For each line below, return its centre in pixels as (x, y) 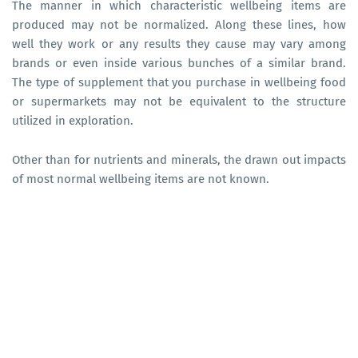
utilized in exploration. (74, 120)
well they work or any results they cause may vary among (179, 44)
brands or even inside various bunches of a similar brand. (179, 63)
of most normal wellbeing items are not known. (141, 179)
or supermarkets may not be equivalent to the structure (179, 101)
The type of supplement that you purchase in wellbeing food (179, 82)
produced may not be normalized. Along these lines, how (179, 24)
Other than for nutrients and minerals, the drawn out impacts (179, 159)
